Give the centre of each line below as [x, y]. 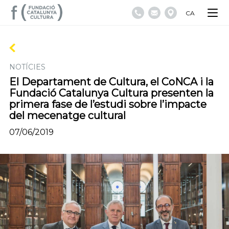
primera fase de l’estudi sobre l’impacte [108, 104]
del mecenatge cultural [67, 116]
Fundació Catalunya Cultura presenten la [111, 93]
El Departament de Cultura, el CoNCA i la [111, 82]
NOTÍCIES [27, 67]
